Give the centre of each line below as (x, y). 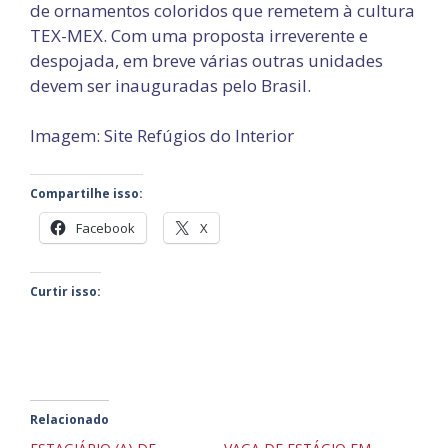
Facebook (105, 227)
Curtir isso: (65, 291)
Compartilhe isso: (86, 193)
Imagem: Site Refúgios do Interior (162, 136)
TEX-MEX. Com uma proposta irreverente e (199, 35)
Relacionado (69, 419)
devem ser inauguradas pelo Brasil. (170, 85)
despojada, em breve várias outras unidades (206, 60)
